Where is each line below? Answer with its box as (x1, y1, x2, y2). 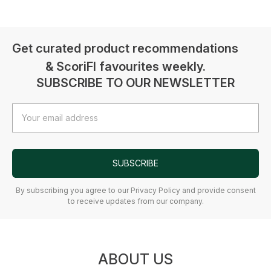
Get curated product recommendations (12, 41, 238, 56)
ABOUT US (98, 250, 173, 268)
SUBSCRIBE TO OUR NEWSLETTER (36, 75, 235, 90)
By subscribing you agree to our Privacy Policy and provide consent (15, 185, 197, 195)
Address (12, 117, 45, 128)
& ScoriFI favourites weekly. (45, 59, 206, 74)
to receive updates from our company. (67, 196, 204, 206)
